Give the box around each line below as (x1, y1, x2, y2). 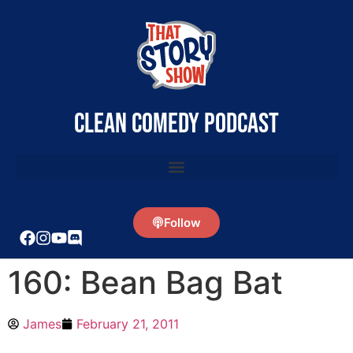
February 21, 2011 (76, 316, 179, 332)
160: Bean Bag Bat (8, 263, 283, 302)
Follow (164, 215, 201, 230)
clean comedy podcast (74, 107, 279, 141)
